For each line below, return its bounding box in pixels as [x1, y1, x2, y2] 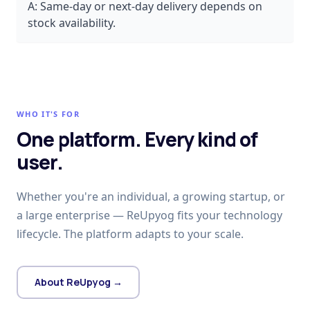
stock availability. [28, 15, 116, 30]
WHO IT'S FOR [17, 108, 80, 119]
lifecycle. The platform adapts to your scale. [17, 226, 244, 241]
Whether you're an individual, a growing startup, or [17, 188, 285, 204]
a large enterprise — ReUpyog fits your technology [17, 207, 282, 223]
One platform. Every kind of [17, 125, 258, 152]
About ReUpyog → [34, 275, 122, 289]
